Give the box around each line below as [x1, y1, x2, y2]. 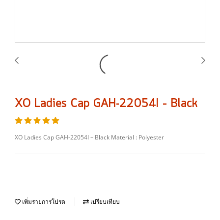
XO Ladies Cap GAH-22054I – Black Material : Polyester [15, 133, 164, 141]
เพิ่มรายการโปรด [21, 198, 65, 205]
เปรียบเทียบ [89, 198, 120, 205]
